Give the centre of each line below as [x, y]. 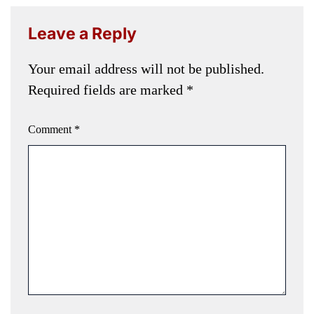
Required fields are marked [107, 89]
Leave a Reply [82, 33]
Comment [51, 129]
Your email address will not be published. [146, 68]
